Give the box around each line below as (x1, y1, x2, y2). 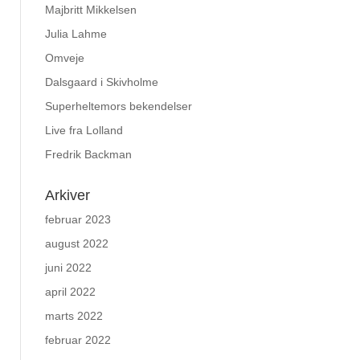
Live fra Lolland (45, 124, 123, 137)
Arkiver (45, 187, 90, 203)
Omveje (45, 51, 84, 64)
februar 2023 (45, 213, 111, 226)
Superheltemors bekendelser (45, 100, 192, 112)
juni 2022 (45, 261, 92, 274)
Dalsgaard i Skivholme (45, 76, 158, 88)
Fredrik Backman (45, 148, 132, 161)
